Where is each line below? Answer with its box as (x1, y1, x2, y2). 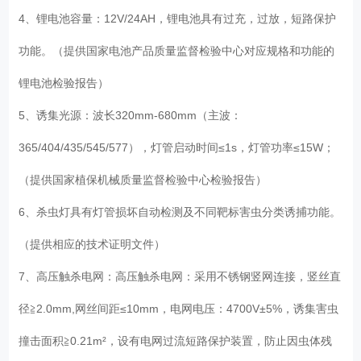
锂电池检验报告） (19, 76, 116, 89)
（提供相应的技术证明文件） (19, 237, 172, 251)
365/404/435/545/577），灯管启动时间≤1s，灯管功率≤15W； (19, 140, 335, 154)
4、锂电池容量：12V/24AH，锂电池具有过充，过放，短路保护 (19, 11, 337, 25)
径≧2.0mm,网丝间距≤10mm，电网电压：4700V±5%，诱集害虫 (19, 301, 339, 315)
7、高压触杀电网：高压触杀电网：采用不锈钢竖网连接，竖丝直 (19, 269, 342, 283)
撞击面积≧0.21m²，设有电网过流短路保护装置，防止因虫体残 (19, 334, 333, 347)
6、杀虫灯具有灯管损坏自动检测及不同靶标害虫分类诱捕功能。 (19, 205, 342, 218)
